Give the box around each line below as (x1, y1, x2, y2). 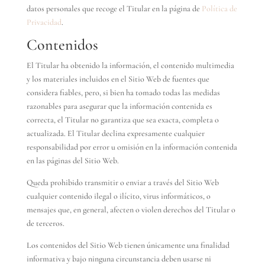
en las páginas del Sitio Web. (26, 156, 119, 166)
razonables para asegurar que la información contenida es (26, 101, 212, 111)
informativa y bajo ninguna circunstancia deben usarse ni (26, 254, 211, 264)
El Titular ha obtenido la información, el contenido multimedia (26, 60, 234, 70)
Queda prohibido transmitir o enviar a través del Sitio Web (26, 177, 219, 188)
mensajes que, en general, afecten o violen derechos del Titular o (26, 205, 235, 215)
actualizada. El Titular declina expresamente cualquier (26, 128, 205, 138)
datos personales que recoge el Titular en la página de (26, 4, 202, 14)
